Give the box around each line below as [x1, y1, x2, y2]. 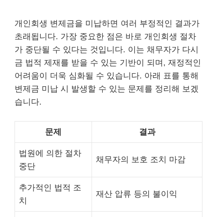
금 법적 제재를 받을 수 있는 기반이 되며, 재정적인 [15, 58, 201, 67]
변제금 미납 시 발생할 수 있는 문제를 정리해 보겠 [15, 84, 199, 93]
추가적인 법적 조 [19, 183, 81, 192]
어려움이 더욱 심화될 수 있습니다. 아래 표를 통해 [15, 71, 199, 80]
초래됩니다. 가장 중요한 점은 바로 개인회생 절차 [15, 32, 196, 41]
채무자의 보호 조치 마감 [96, 155, 186, 164]
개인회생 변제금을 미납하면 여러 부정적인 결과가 [15, 19, 200, 28]
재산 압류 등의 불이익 [96, 189, 177, 199]
